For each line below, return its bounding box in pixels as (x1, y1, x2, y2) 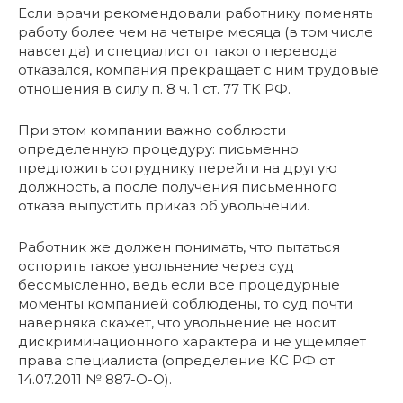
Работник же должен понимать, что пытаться (18, 238, 340, 256)
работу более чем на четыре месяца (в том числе (18, 23, 373, 41)
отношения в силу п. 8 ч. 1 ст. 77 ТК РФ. (18, 80, 291, 98)
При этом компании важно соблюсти (18, 121, 286, 139)
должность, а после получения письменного (18, 178, 337, 196)
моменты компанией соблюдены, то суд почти (18, 295, 353, 313)
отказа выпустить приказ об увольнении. (18, 197, 309, 215)
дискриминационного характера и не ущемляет (18, 333, 366, 351)
